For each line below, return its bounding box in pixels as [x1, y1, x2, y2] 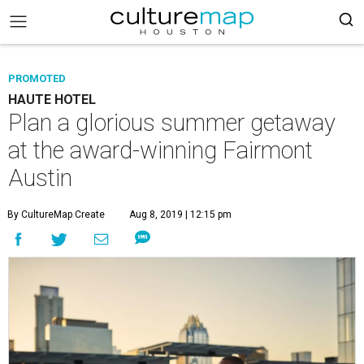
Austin [8, 164, 72, 192]
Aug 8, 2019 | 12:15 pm [129, 209, 232, 220]
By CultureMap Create [7, 209, 105, 220]
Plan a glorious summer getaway [8, 109, 336, 136]
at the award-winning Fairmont [8, 136, 313, 164]
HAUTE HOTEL [8, 92, 96, 107]
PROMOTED [8, 72, 66, 84]
